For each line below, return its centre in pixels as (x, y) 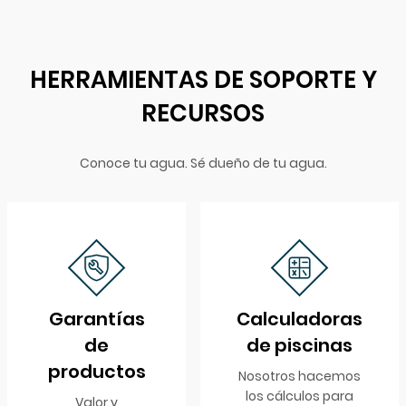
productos (97, 372)
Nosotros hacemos (300, 377)
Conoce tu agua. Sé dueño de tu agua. (203, 164)
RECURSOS (203, 114)
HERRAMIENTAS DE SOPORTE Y (203, 80)
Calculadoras (300, 319)
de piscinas (300, 346)
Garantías (97, 319)
